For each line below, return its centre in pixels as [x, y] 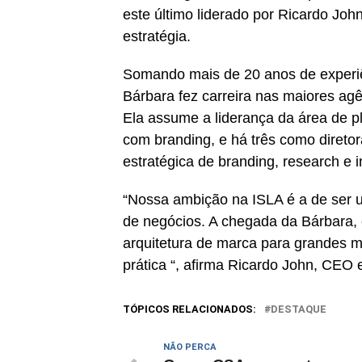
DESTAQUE [299, 309]
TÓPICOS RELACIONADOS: [189, 309]
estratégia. [157, 37]
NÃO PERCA [190, 347]
